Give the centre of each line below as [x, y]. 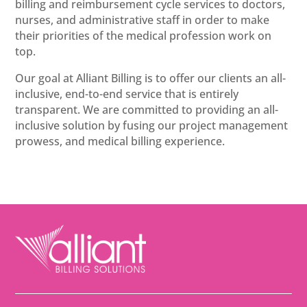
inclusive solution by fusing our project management [152, 125]
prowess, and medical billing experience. [120, 141]
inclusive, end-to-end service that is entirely [127, 94]
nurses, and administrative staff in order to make [143, 20]
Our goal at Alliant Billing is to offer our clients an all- [151, 78]
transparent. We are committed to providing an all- [147, 109]
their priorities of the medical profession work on [144, 35]
